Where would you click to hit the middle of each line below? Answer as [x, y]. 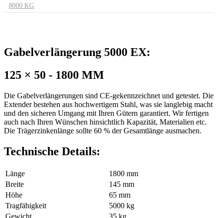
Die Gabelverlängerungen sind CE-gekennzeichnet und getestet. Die [109, 95]
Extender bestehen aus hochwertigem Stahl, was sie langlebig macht [108, 104]
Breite [15, 184]
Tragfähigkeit [26, 205]
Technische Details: [52, 151]
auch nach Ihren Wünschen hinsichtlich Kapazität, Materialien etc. [105, 122]
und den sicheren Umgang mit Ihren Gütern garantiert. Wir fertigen [106, 113]
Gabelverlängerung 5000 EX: [77, 52]
